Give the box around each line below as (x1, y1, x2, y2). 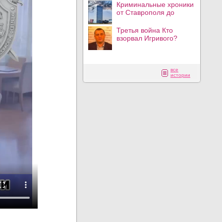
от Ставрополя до (116, 8, 174, 16)
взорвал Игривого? (116, 34, 177, 42)
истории (170, 72, 190, 78)
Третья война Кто (116, 26, 173, 34)
